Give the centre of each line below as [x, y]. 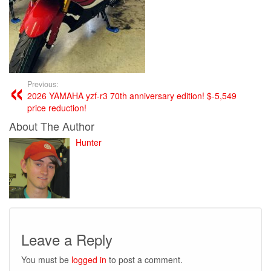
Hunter [89, 142]
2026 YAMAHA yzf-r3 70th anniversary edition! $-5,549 [132, 95]
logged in [89, 259]
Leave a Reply [67, 239]
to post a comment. [145, 259]
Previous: [43, 84]
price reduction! [57, 107]
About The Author [52, 126]
